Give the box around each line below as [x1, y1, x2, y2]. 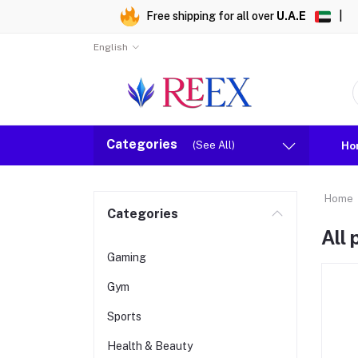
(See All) [193, 139, 235, 151]
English [93, 42, 128, 53]
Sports [107, 310, 141, 323]
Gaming [107, 251, 146, 264]
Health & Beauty [107, 340, 193, 352]
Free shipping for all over [146, 10, 276, 22]
